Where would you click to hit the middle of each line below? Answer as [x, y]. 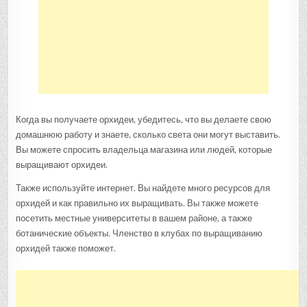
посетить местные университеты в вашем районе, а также [134, 218]
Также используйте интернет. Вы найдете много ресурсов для [143, 188]
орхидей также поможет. [66, 248]
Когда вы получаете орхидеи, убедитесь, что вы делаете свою [144, 119]
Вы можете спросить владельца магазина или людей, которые [144, 149]
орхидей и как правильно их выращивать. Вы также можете [137, 203]
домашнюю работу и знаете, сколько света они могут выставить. [148, 134]
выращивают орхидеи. [62, 164]
